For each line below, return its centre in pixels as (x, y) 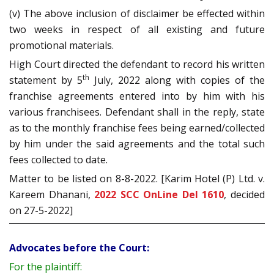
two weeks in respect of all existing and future (137, 30)
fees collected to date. (58, 160)
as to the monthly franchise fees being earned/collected (137, 128)
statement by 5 (46, 80)
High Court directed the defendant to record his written (137, 65)
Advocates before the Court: (79, 248)
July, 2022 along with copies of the (177, 80)
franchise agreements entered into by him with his (137, 96)
